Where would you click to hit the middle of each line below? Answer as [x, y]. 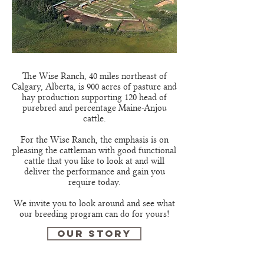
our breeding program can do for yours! [94, 214]
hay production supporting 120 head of [94, 97]
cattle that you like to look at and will [94, 161]
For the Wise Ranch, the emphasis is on [94, 140]
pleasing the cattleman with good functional [94, 150]
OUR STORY [94, 233]
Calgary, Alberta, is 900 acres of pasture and [94, 87]
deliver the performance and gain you [94, 171]
